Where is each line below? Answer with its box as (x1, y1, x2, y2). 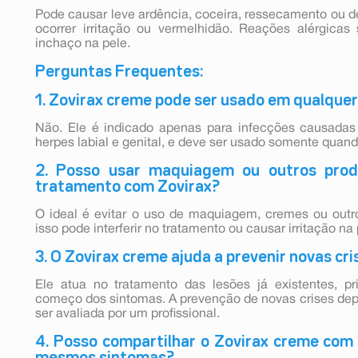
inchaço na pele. (35, 38, 130, 50)
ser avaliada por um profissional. (35, 308, 220, 320)
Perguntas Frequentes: (35, 64, 203, 79)
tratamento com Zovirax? (35, 179, 220, 194)
